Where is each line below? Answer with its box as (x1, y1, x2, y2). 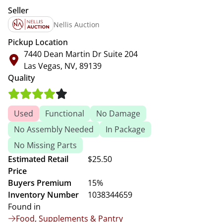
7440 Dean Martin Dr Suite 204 (24, 49, 138, 59)
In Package (106, 124, 145, 135)
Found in (8, 201, 41, 212)
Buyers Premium (8, 177, 71, 188)
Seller (8, 5, 29, 16)
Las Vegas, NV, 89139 (24, 60, 102, 71)
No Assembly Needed (14, 124, 94, 135)
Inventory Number (8, 189, 79, 200)
